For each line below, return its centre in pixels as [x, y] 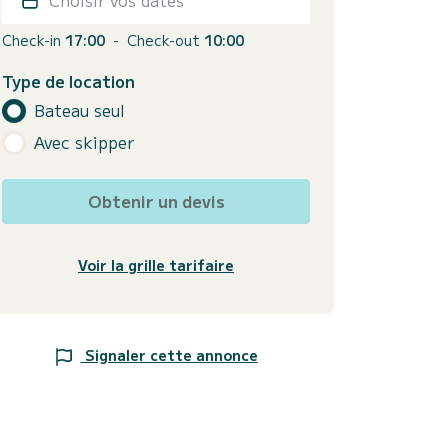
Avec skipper [84, 142]
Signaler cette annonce [171, 354]
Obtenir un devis [156, 200]
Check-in [33, 39]
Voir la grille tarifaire [156, 264]
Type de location [68, 80]
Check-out [165, 39]
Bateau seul [79, 110]
